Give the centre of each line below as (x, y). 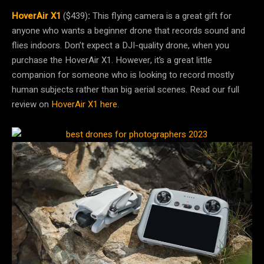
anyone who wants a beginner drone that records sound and (128, 31)
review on (32, 105)
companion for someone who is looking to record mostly (123, 75)
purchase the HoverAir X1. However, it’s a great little (112, 60)
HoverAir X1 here (84, 105)
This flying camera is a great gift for (162, 16)
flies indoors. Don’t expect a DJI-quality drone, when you (121, 46)
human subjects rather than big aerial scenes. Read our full (126, 90)
